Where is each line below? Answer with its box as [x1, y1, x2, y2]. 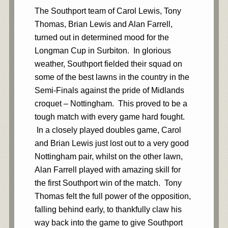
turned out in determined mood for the [34, 33, 169, 42]
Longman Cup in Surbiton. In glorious [34, 46, 171, 55]
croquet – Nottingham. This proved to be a [34, 99, 187, 108]
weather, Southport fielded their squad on [34, 59, 182, 68]
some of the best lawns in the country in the [34, 72, 189, 81]
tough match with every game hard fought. [34, 112, 185, 121]
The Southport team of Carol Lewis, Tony [34, 6, 181, 15]
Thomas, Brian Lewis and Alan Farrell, [34, 19, 173, 28]
